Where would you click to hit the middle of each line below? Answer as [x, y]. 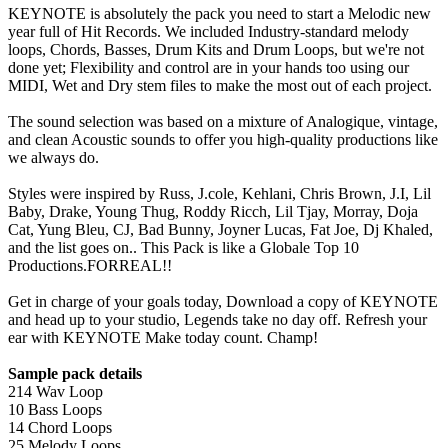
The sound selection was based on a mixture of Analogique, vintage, [223, 122]
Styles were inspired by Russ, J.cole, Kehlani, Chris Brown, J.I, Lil [219, 194]
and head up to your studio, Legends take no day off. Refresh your [217, 320]
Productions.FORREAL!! [90, 266]
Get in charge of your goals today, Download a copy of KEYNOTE [223, 302]
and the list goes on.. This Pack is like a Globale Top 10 [183, 248]
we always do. [53, 158]
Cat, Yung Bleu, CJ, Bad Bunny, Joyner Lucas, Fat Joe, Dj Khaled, [220, 230]
